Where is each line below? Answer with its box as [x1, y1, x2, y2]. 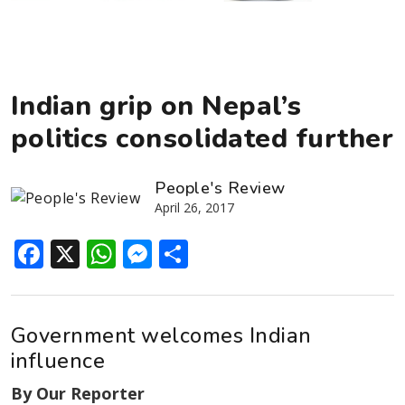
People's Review [155, 176, 286, 199]
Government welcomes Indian [11, 320, 312, 350]
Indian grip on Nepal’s [11, 87, 302, 125]
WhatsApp [116, 233, 259, 273]
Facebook [43, 233, 174, 273]
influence [11, 345, 106, 375]
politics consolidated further [11, 119, 394, 157]
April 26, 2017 [155, 198, 235, 216]
